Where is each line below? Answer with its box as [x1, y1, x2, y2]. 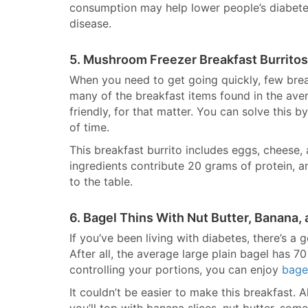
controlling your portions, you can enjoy [69, 263, 282, 276]
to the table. [69, 175, 133, 188]
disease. [69, 16, 111, 30]
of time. [69, 120, 109, 134]
